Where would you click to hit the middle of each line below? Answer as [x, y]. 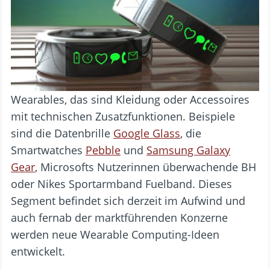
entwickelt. [38, 251]
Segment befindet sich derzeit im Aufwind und [128, 200]
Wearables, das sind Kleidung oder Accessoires [130, 99]
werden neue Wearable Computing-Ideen [115, 234]
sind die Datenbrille [62, 133]
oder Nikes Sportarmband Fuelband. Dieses [121, 184]
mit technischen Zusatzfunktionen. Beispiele [123, 116]
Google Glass [147, 133]
